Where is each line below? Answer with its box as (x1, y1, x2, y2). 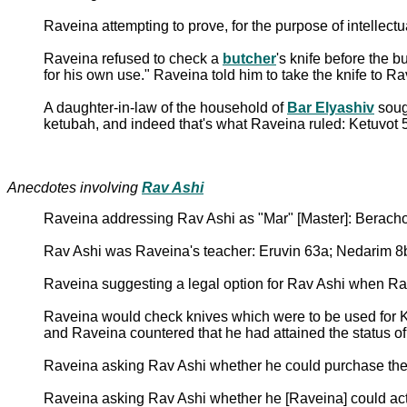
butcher (223, 50, 276, 66)
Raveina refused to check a (44, 50, 223, 66)
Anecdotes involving (7, 179, 142, 195)
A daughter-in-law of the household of (44, 99, 287, 115)
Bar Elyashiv (287, 99, 374, 115)
